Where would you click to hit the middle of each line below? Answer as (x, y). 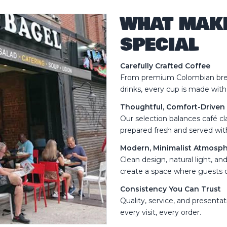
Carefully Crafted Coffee (165, 66)
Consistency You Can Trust (171, 189)
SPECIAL (159, 45)
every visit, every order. (161, 213)
